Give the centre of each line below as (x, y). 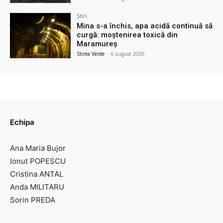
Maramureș (97, 44)
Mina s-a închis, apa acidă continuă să (145, 26)
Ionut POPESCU (38, 161)
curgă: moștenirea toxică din (127, 35)
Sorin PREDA (33, 200)
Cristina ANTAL (37, 174)
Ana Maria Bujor (38, 148)
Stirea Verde (91, 54)
